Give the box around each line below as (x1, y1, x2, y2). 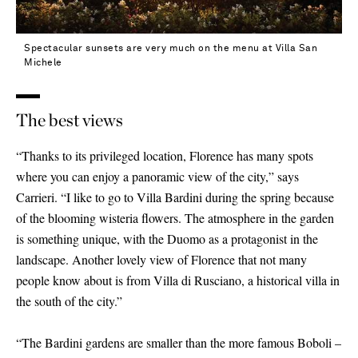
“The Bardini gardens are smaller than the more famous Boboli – (16, 333, 341, 351)
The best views (16, 109, 123, 130)
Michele (24, 58, 62, 68)
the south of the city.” (16, 292, 122, 309)
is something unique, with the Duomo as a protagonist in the (16, 229, 318, 247)
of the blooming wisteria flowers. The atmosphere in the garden (16, 209, 334, 226)
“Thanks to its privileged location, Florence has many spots (16, 146, 313, 164)
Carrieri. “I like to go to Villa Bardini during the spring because (16, 188, 334, 205)
